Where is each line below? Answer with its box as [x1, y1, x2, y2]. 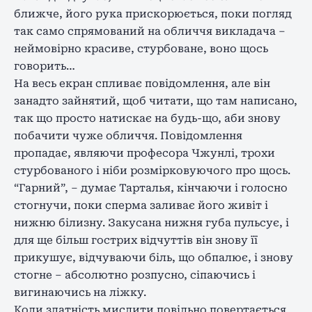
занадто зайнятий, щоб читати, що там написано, [14, 94, 297, 107]
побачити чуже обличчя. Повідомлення [14, 129, 242, 142]
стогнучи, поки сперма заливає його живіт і [14, 198, 268, 212]
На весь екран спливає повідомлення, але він [14, 77, 270, 90]
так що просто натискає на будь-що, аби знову [14, 111, 281, 125]
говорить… [14, 59, 75, 72]
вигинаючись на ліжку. [14, 286, 146, 299]
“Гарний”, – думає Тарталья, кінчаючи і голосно [14, 181, 288, 194]
